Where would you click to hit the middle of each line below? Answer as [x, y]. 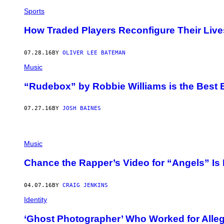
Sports [34, 11]
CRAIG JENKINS [85, 185]
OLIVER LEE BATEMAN [94, 52]
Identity [35, 199]
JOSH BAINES [82, 108]
